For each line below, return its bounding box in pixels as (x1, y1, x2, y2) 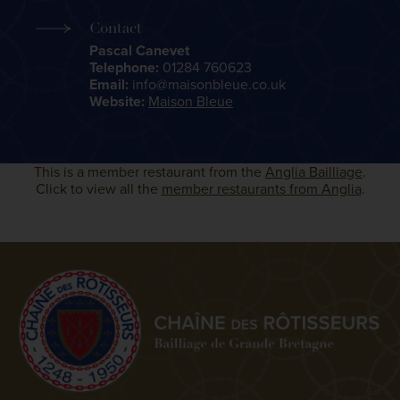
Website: (89, 90, 145, 112)
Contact (89, 18, 142, 37)
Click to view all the (35, 178, 162, 198)
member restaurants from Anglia (161, 178, 362, 198)
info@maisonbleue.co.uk (129, 73, 286, 94)
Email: (89, 73, 129, 95)
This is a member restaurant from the (34, 161, 265, 181)
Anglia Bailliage (265, 161, 362, 181)
